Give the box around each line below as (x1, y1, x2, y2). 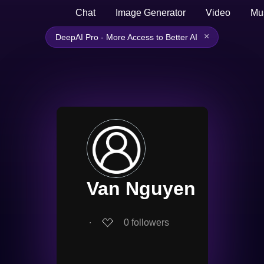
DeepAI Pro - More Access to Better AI (55, 32, 197, 42)
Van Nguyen (86, 178, 196, 199)
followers (131, 217, 169, 227)
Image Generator (115, 8, 186, 18)
